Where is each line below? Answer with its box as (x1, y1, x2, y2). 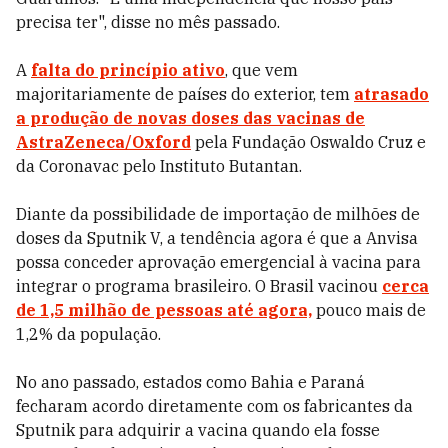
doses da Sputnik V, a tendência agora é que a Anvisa (16, 228, 418, 248)
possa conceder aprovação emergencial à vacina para (16, 252, 421, 272)
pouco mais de (312, 300, 426, 320)
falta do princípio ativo (31, 60, 225, 80)
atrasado (354, 84, 429, 104)
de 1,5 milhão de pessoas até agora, (16, 300, 312, 320)
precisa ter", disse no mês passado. (16, 12, 280, 32)
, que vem (225, 60, 298, 80)
